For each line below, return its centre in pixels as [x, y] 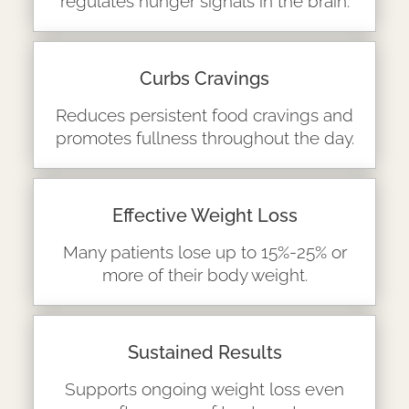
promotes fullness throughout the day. [204, 137]
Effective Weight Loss [204, 215]
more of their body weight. [204, 274]
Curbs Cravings [204, 78]
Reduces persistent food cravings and [204, 115]
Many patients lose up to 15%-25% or [204, 252]
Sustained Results [204, 352]
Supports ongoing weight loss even [204, 388]
